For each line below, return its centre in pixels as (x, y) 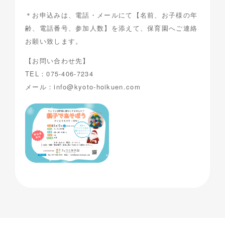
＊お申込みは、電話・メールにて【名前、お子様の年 (111, 15)
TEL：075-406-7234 (59, 74)
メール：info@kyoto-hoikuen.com (83, 87)
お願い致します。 (54, 41)
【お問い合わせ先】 (58, 61)
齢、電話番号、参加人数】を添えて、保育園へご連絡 (111, 28)
